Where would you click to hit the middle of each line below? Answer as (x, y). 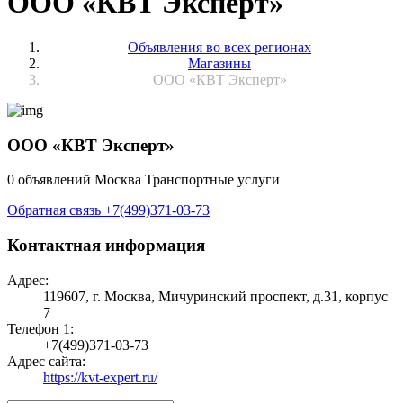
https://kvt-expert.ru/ (100, 377)
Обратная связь (56, 210)
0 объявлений (51, 180)
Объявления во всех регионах (219, 47)
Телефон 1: (40, 328)
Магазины (219, 63)
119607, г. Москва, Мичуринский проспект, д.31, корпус (215, 296)
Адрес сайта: (46, 361)
